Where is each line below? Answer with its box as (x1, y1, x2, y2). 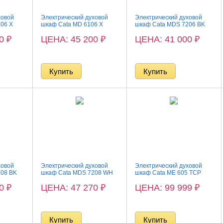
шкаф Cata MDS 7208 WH (41, 169, 113, 176)
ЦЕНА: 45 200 (41, 34, 101, 44)
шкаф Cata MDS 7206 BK (135, 21, 206, 28)
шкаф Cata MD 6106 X (41, 21, 104, 28)
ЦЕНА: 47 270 (41, 183, 101, 193)
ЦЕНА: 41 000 (135, 34, 195, 44)
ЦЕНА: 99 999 (135, 183, 195, 193)
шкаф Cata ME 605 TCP (135, 169, 202, 176)
